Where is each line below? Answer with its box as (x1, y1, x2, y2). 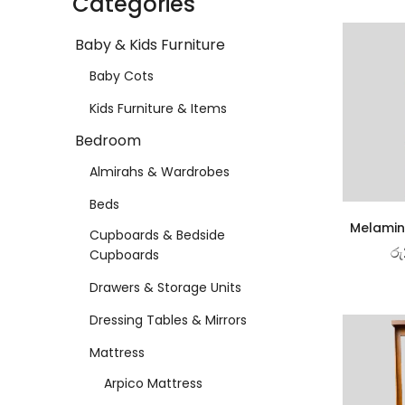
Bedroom (75, 129, 141, 151)
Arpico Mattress (104, 373, 202, 392)
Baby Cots (89, 66, 154, 85)
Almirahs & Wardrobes (89, 162, 230, 181)
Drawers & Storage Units (89, 278, 241, 297)
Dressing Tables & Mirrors (89, 310, 247, 329)
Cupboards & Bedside (89, 225, 225, 244)
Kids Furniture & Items (89, 99, 227, 118)
